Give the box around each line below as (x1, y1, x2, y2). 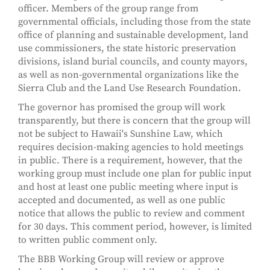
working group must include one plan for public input (18, 168, 251, 180)
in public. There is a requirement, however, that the (18, 154, 242, 167)
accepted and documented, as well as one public (18, 194, 225, 207)
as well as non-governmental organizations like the (18, 69, 239, 81)
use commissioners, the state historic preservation (18, 42, 236, 55)
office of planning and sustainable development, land (18, 29, 248, 42)
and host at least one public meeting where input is (18, 181, 238, 193)
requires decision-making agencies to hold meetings (18, 141, 243, 154)
